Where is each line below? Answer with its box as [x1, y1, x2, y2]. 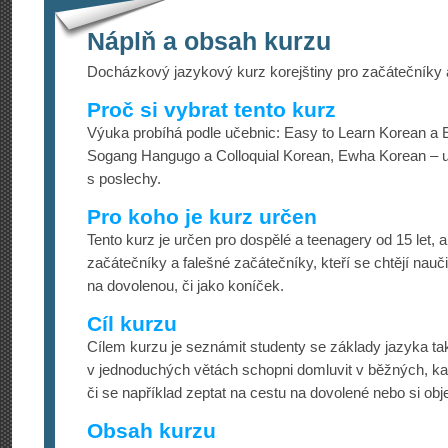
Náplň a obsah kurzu [87, 27, 331, 55]
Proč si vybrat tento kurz [87, 98, 336, 121]
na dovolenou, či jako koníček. [87, 277, 284, 294]
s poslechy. [87, 170, 161, 187]
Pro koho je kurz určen [87, 205, 317, 228]
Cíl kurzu [87, 312, 177, 335]
